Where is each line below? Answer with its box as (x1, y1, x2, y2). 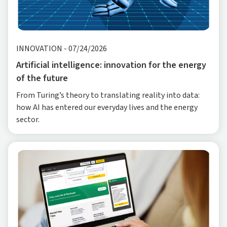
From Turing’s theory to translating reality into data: (16, 90, 200, 101)
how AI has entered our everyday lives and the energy (16, 102, 198, 113)
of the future (16, 72, 68, 85)
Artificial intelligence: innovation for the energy (16, 59, 206, 72)
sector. (16, 114, 40, 126)
